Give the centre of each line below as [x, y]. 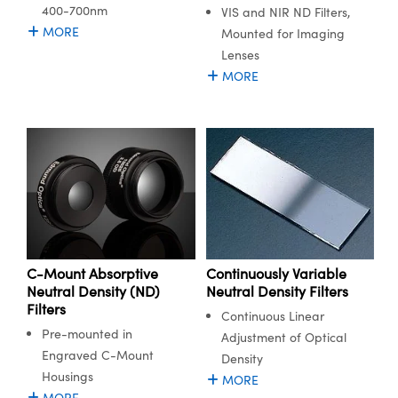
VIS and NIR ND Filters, [285, 12]
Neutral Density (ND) [93, 291]
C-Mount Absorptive [92, 273]
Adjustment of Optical [283, 337]
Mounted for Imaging [283, 34]
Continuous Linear [272, 315]
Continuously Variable [276, 273]
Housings [68, 376]
